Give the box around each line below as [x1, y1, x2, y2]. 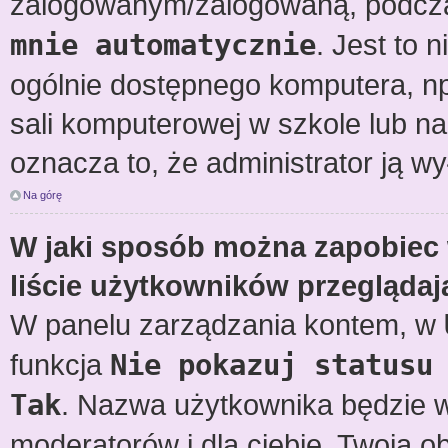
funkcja [10, 348, 110, 381]
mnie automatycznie [10, 28, 316, 62]
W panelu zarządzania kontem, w [10, 308, 444, 341]
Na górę [23, 189, 62, 201]
